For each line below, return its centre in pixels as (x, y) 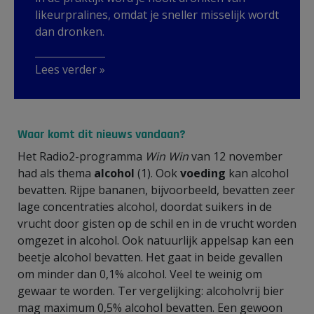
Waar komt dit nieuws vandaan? (102, 134)
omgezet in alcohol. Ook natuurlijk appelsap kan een (156, 240)
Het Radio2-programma (81, 156)
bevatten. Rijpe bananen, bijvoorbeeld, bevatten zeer (156, 190)
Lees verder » (70, 69)
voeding (203, 173)
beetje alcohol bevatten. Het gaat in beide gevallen (150, 257)
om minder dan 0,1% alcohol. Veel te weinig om (140, 274)
